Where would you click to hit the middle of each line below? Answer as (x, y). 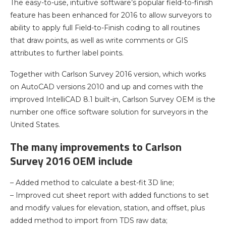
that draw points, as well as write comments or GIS (99, 40)
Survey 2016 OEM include (71, 161)
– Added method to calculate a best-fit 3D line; (92, 182)
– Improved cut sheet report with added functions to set (109, 195)
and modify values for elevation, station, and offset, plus (107, 208)
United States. (35, 124)
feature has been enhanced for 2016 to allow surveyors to (111, 15)
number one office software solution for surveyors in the (109, 112)
